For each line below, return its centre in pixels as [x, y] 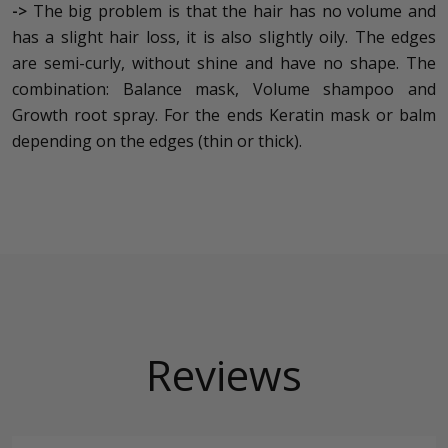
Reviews [224, 374]
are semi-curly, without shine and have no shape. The [224, 63]
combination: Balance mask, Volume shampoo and [224, 89]
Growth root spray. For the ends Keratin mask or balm [224, 115]
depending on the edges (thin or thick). [157, 141]
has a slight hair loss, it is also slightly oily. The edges [224, 37]
